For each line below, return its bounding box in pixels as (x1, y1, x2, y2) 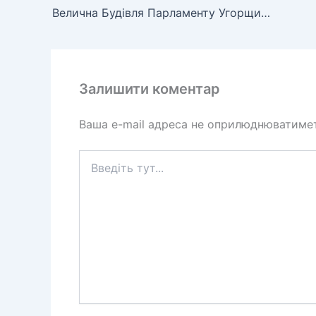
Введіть (78, 150, 116, 163)
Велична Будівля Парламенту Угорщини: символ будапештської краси (261, 6, 270, 20)
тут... (78, 164, 103, 177)
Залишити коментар (79, 80, 220, 98)
